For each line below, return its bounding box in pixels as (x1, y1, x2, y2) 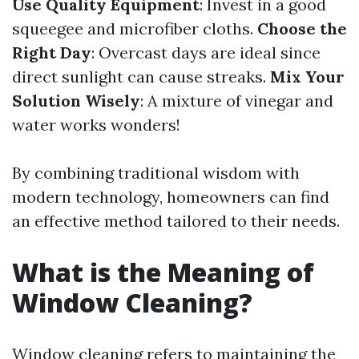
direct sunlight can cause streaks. (12, 67, 270, 87)
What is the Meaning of (12, 255, 314, 289)
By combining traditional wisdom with (12, 163, 300, 183)
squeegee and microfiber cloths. (12, 18, 257, 38)
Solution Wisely (12, 91, 140, 111)
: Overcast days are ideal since (91, 42, 321, 63)
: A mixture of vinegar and (140, 91, 333, 111)
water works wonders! (12, 115, 180, 135)
